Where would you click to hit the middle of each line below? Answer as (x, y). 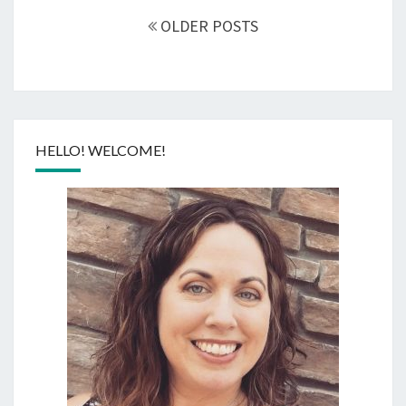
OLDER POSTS (208, 25)
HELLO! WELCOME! (101, 150)
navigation (58, 18)
